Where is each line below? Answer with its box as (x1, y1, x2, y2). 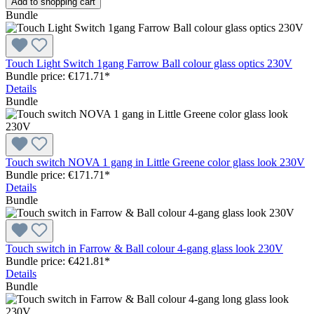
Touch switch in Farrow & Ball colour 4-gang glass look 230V (6, 242, 283, 254)
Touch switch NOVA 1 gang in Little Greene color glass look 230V (6, 156, 305, 168)
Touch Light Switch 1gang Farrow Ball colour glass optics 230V (6, 57, 292, 69)
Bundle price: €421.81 (6, 254, 104, 267)
